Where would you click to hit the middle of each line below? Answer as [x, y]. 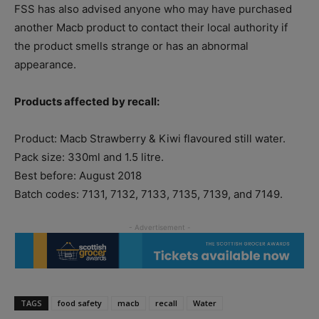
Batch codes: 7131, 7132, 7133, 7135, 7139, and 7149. [148, 194]
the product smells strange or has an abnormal [131, 46]
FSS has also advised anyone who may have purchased [153, 9]
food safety [80, 303]
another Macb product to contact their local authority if [151, 27]
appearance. [45, 64]
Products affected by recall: [87, 101]
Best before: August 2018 [78, 175]
